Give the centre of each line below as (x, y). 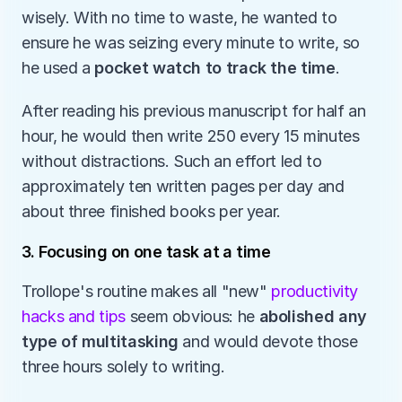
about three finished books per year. (153, 211)
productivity (315, 291)
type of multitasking (100, 341)
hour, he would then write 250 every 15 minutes (191, 136)
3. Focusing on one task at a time (146, 252)
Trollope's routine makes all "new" (147, 291)
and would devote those (268, 341)
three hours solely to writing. (123, 367)
